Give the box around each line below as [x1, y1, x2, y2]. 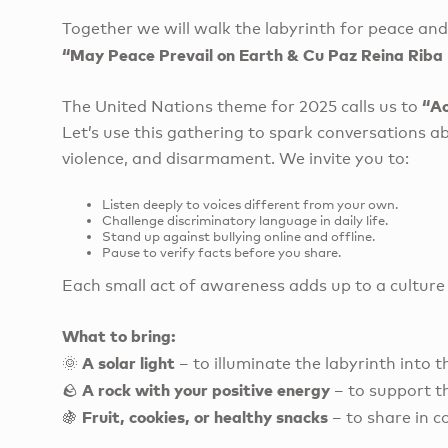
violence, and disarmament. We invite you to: [62, 149, 409, 169]
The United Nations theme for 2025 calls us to [62, 97, 422, 117]
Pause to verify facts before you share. [102, 243, 341, 260]
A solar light [82, 353, 175, 373]
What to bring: [62, 326, 176, 346]
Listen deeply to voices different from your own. [102, 195, 398, 212]
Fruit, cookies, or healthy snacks [82, 407, 328, 427]
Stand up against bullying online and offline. [102, 227, 375, 244]
